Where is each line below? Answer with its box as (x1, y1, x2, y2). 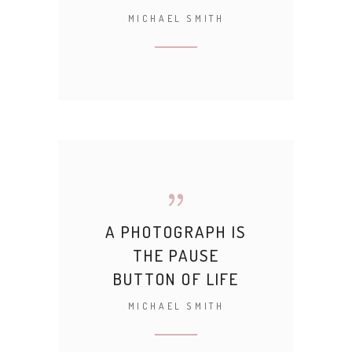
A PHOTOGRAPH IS (104, 221, 247, 242)
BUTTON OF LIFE (112, 268, 240, 289)
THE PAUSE (132, 244, 220, 266)
